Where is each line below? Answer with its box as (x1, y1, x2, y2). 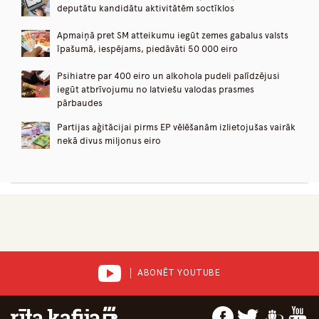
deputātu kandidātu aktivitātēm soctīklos (57, 2, 234, 14)
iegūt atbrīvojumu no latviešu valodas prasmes (57, 83, 254, 95)
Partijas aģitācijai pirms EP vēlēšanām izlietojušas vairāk (57, 121, 296, 132)
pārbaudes (57, 97, 103, 108)
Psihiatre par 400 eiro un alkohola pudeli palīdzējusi (57, 70, 280, 81)
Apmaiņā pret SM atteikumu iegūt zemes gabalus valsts (57, 29, 288, 41)
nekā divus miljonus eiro (57, 135, 161, 146)
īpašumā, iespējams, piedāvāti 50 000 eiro (57, 43, 238, 54)
